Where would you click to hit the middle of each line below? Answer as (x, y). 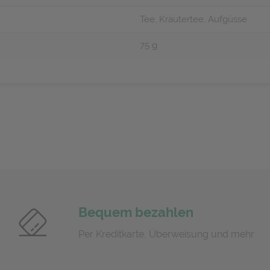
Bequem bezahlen (136, 212)
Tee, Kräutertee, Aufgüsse (193, 19)
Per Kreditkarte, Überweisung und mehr (166, 234)
